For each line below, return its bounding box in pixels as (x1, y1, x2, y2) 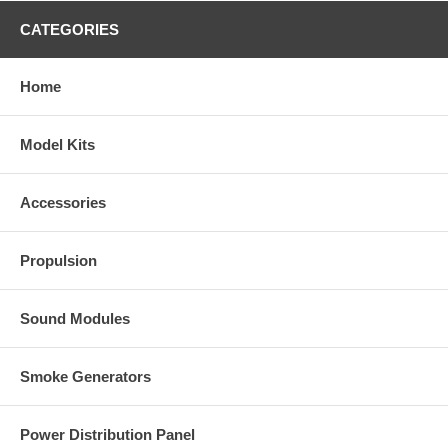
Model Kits (20, 135, 95, 153)
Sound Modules (20, 309, 130, 327)
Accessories (20, 193, 106, 211)
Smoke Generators (20, 367, 151, 385)
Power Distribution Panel (20, 425, 195, 443)
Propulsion (20, 251, 97, 269)
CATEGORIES (20, 20, 119, 38)
